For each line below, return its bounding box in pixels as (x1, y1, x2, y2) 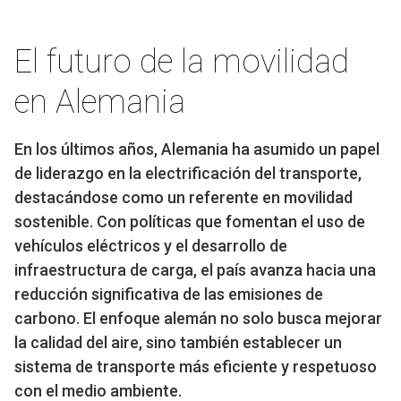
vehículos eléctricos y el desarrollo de (14, 235, 287, 255)
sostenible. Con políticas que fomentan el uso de (14, 211, 365, 231)
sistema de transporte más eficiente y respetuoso (14, 356, 377, 376)
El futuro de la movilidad (14, 42, 349, 81)
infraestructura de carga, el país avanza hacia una (14, 260, 376, 279)
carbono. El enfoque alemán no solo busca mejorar (14, 308, 382, 328)
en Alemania (14, 82, 185, 121)
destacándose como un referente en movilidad (14, 187, 353, 207)
